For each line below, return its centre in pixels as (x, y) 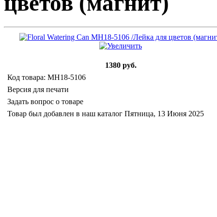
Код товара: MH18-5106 (46, 77)
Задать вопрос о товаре (46, 101)
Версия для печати (39, 89)
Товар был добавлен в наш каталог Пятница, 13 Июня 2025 (106, 113)
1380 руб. (121, 65)
